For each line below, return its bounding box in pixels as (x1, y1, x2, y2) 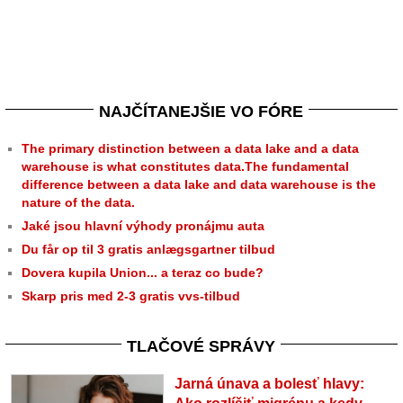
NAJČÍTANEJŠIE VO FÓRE (99, 103, 303, 121)
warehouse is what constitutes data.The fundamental (22, 159, 349, 174)
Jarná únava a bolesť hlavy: (174, 376, 364, 391)
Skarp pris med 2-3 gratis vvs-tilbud (22, 289, 240, 303)
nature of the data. (22, 195, 135, 210)
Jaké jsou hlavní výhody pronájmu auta (22, 219, 264, 233)
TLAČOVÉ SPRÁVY (127, 337, 275, 355)
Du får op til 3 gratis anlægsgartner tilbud (22, 242, 275, 256)
